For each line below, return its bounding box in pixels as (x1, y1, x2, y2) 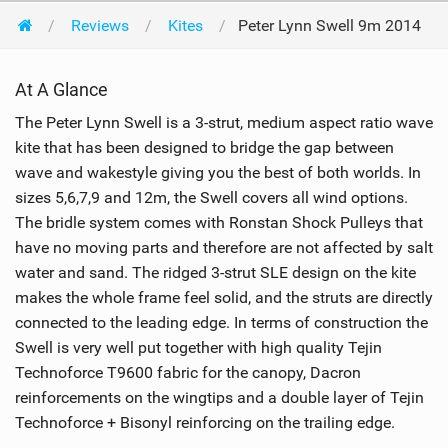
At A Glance (15, 79, 108, 101)
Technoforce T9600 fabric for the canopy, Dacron (15, 363, 361, 383)
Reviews (70, 16, 129, 35)
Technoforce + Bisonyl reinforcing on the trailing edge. (15, 413, 395, 433)
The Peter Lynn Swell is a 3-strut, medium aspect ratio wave (15, 113, 433, 133)
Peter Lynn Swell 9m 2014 (237, 16, 421, 35)
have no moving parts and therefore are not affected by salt (15, 238, 433, 258)
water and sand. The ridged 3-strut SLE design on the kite (15, 263, 416, 283)
